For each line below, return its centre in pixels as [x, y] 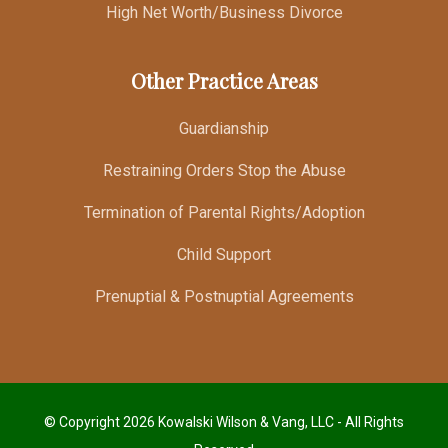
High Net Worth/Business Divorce [224, 12]
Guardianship [224, 128]
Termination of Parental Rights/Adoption [224, 212]
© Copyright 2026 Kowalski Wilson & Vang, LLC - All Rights [224, 421]
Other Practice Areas [224, 80]
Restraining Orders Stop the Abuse [224, 170]
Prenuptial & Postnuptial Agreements [224, 296]
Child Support [224, 254]
